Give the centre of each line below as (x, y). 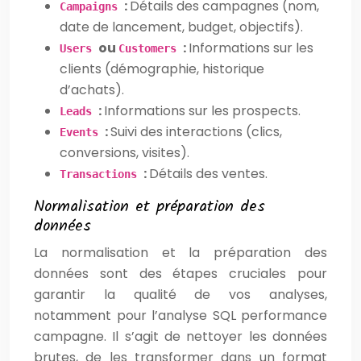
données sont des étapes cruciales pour (180, 273)
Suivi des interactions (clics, (196, 131)
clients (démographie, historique (162, 68)
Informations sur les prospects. (202, 110)
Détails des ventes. (208, 173)
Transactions (102, 174)
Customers (151, 48)
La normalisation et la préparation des (180, 252)
